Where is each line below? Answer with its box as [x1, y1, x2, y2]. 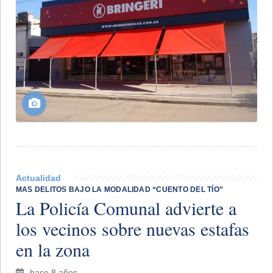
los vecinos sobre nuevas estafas [16, 216, 249, 241]
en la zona [16, 237, 90, 262]
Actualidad [16, 173, 61, 183]
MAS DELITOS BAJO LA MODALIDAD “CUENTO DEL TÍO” [16, 185, 224, 194]
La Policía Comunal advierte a [16, 196, 236, 221]
